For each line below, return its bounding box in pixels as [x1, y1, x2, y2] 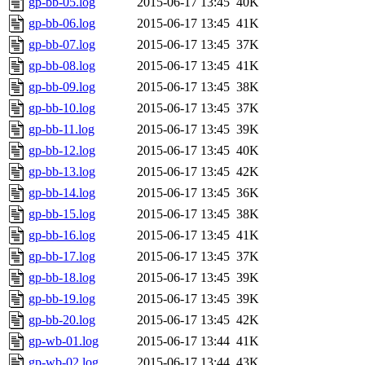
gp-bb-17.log [29, 249, 95, 264]
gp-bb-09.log [29, 80, 95, 95]
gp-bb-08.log [29, 59, 95, 73]
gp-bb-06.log [29, 16, 95, 31]
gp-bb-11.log [29, 122, 95, 137]
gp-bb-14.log [29, 186, 95, 200]
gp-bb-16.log [29, 228, 95, 243]
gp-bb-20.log [29, 313, 95, 328]
